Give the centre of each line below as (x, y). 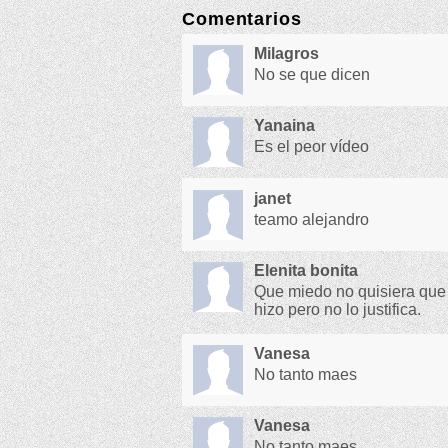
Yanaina (285, 126)
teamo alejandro (312, 219)
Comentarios (242, 19)
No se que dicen (312, 75)
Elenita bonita (306, 270)
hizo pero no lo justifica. (338, 310)
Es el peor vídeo (312, 147)
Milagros (287, 53)
